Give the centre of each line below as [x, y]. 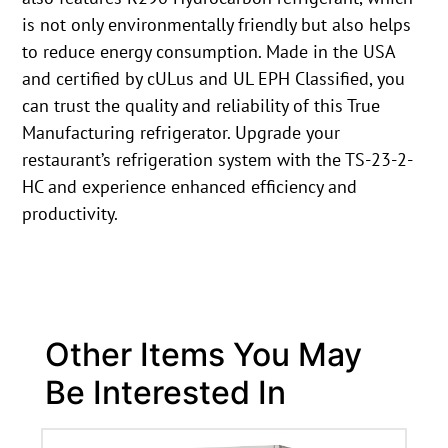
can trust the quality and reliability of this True [201, 106]
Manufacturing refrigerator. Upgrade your [181, 133]
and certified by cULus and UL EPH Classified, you [214, 79]
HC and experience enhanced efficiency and [190, 187]
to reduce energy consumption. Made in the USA [209, 52]
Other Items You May [203, 354]
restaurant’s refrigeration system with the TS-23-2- [218, 160]
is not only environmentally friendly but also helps [217, 25]
